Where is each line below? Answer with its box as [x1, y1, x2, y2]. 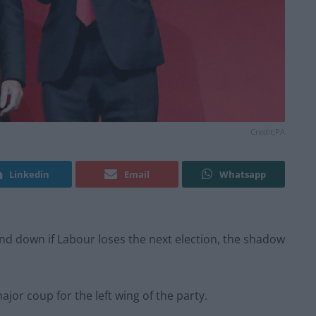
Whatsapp [219, 168, 266, 181]
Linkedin [9, 168, 49, 181]
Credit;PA [250, 126, 285, 138]
